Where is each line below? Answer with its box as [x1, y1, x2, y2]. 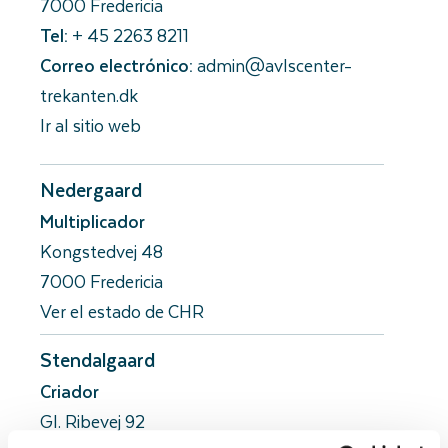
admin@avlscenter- [197, 51, 352, 80]
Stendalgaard [40, 344, 155, 376]
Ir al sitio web [40, 111, 141, 140]
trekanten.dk [40, 81, 138, 110]
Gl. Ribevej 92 [40, 407, 145, 436]
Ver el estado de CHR [40, 297, 204, 326]
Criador [40, 377, 99, 406]
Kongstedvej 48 [40, 237, 163, 266]
